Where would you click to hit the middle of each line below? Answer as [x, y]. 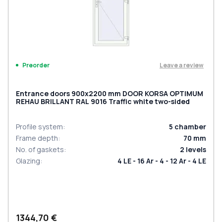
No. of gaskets [40, 149]
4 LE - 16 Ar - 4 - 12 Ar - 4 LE [162, 161]
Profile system [39, 127]
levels [196, 149]
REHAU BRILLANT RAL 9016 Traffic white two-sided [103, 101]
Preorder [36, 65]
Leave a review [182, 65]
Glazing [28, 161]
